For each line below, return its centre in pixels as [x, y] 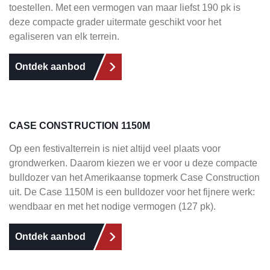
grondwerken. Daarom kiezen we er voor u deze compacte [133, 163]
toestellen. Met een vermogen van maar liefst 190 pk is [125, 8]
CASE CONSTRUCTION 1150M [80, 126]
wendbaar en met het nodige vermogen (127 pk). [114, 206]
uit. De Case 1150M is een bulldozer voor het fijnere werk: [132, 192]
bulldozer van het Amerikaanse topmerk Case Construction [134, 177]
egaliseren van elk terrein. [64, 36]
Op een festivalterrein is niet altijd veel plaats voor [115, 149]
